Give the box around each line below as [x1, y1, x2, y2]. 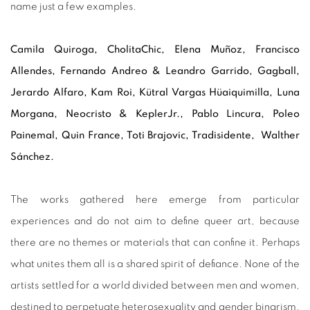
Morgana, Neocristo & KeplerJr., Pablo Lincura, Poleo [10, 108, 300, 119]
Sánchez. [10, 151, 54, 162]
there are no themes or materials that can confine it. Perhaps [10, 237, 300, 248]
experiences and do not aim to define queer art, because [10, 215, 300, 226]
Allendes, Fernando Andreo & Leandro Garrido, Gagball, [10, 65, 300, 76]
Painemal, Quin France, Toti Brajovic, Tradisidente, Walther [10, 129, 300, 140]
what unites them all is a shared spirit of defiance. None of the [10, 258, 300, 269]
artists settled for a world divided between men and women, [10, 280, 300, 291]
